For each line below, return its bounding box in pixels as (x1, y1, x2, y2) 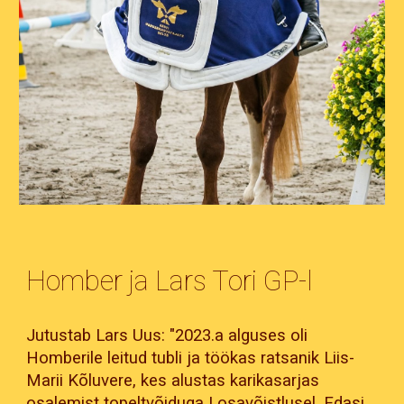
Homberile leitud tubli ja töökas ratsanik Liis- (26, 347, 355, 368)
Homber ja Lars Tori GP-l (26, 264, 314, 297)
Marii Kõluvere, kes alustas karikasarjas (26, 370, 320, 390)
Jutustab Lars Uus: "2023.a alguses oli (26, 325, 308, 345)
